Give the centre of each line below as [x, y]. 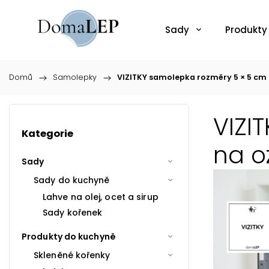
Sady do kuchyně [72, 180]
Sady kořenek [73, 212]
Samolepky [75, 77]
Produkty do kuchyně [69, 236]
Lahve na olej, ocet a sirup [101, 197]
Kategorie [47, 134]
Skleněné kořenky [72, 255]
